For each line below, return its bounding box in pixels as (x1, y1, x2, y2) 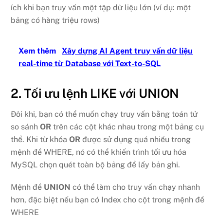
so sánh (11, 122, 40, 131)
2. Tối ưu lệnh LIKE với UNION (11, 86, 179, 101)
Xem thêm (18, 46, 58, 55)
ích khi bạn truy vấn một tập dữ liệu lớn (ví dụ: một (11, 2, 191, 12)
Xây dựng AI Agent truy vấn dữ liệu (62, 46, 193, 55)
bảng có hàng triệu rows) (11, 15, 100, 25)
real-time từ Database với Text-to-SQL (18, 58, 161, 68)
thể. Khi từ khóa (11, 134, 70, 144)
